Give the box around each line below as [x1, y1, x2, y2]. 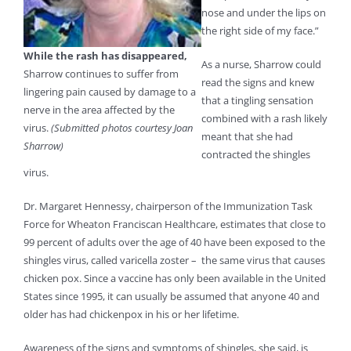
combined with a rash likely [201, 111, 327, 126]
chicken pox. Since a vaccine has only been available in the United [24, 271, 326, 286]
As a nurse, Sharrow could [201, 57, 321, 72]
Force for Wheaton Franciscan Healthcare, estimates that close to [24, 217, 326, 232]
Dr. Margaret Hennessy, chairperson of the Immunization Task [24, 199, 313, 214]
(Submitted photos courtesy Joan [51, 120, 193, 135]
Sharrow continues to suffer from [24, 66, 179, 81]
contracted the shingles [201, 147, 310, 162]
